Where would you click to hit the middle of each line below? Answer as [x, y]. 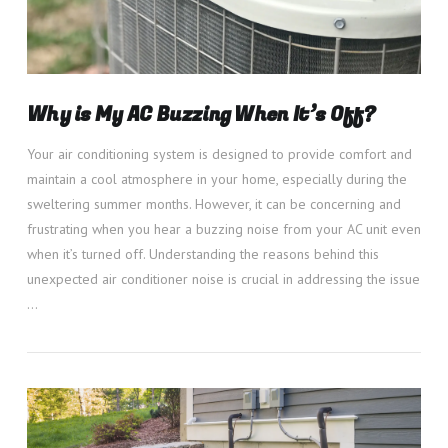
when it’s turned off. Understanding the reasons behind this [202, 254]
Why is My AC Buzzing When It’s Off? [200, 114]
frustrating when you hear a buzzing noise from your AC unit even [223, 229]
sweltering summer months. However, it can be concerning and [213, 204]
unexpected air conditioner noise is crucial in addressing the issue [223, 279]
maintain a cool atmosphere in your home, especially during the [216, 179]
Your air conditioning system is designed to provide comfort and [219, 154]
